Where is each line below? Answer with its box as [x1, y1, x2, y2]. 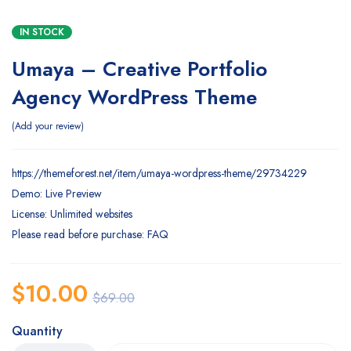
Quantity [12, 321, 63, 340]
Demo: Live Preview [12, 185, 102, 201]
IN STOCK [20, 24, 64, 39]
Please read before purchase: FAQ [12, 226, 168, 242]
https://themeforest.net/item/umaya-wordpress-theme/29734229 [12, 165, 307, 181]
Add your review [15, 118, 81, 133]
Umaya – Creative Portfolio [12, 53, 267, 84]
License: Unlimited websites [12, 205, 132, 222]
